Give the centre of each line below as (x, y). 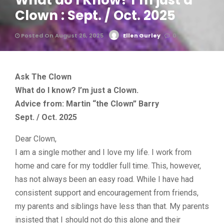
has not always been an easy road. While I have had (104, 179)
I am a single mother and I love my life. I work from (103, 152)
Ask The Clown (43, 77)
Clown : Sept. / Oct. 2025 (95, 15)
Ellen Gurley (142, 35)
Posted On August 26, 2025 (61, 35)
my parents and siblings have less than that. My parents (112, 206)
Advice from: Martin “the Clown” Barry (87, 104)
